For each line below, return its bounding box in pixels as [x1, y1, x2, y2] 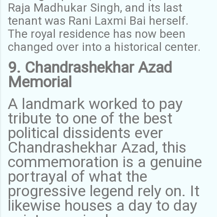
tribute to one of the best [8, 108, 172, 127]
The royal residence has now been [8, 27, 186, 41]
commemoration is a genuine [8, 152, 202, 171]
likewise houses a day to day [8, 196, 197, 215]
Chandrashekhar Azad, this [8, 138, 186, 156]
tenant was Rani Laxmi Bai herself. [8, 14, 188, 28]
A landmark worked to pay [8, 94, 183, 113]
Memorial [8, 72, 76, 91]
